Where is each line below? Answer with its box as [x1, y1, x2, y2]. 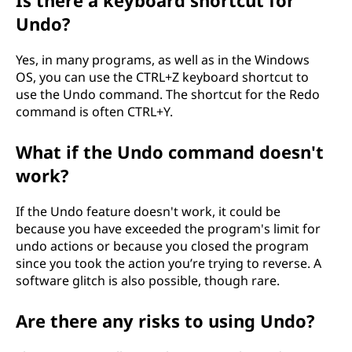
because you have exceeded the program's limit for [16, 220, 321, 237]
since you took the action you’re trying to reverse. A [16, 255, 321, 272]
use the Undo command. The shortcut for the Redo [16, 86, 320, 103]
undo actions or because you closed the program [16, 237, 309, 255]
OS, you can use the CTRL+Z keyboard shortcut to [16, 68, 309, 86]
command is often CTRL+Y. [16, 103, 173, 120]
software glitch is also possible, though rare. [16, 272, 280, 289]
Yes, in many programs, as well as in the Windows [16, 51, 310, 68]
